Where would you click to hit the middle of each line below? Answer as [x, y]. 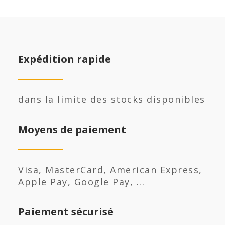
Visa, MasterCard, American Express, [110, 170]
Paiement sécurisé [66, 212]
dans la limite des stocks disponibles [112, 99]
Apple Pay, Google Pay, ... [81, 182]
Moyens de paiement [72, 129]
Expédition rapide [65, 59]
